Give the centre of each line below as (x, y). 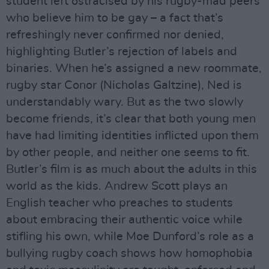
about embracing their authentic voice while (124, 220)
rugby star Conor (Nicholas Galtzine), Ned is (124, 85)
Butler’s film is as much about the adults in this (131, 169)
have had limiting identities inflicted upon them (132, 136)
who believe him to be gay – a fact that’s (115, 18)
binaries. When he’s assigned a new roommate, (134, 68)
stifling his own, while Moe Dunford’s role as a (130, 237)
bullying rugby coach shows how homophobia (129, 253)
